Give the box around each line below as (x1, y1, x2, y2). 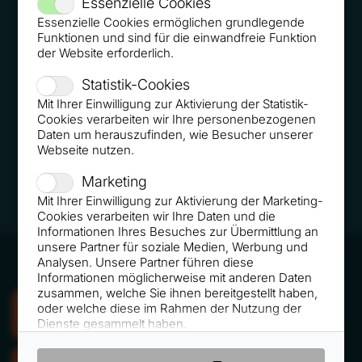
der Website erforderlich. (37, 44, 175, 61)
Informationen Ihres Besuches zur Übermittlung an (37, 223, 319, 239)
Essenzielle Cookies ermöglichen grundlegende (37, 14, 305, 30)
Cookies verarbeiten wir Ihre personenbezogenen (37, 111, 317, 127)
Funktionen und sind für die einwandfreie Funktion (37, 29, 318, 45)
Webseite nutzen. (37, 141, 135, 158)
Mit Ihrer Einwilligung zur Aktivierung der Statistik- (37, 95, 309, 112)
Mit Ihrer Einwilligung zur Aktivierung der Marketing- (37, 192, 324, 208)
